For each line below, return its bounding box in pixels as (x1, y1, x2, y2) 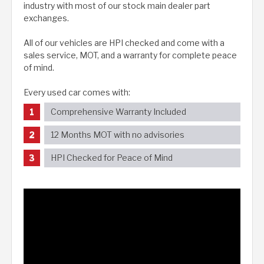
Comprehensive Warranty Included (51, 107, 187, 117)
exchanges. (24, 12, 69, 23)
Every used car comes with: (24, 87, 130, 97)
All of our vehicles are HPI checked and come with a (24, 37, 225, 48)
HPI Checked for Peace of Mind (51, 153, 173, 163)
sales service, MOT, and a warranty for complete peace (24, 49, 237, 60)
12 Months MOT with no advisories (51, 130, 185, 140)
